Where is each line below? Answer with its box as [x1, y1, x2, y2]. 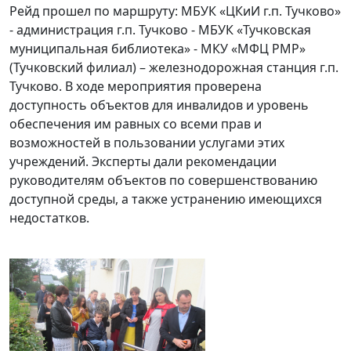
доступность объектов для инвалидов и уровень [9, 96, 309, 114]
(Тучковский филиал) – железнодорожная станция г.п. [9, 59, 338, 77]
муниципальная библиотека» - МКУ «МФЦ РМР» [9, 40, 306, 58]
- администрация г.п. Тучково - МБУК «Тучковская [9, 21, 311, 39]
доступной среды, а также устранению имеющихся [9, 190, 322, 208]
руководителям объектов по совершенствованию [9, 172, 317, 190]
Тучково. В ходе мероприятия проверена [9, 78, 262, 96]
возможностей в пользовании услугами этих [9, 134, 284, 152]
